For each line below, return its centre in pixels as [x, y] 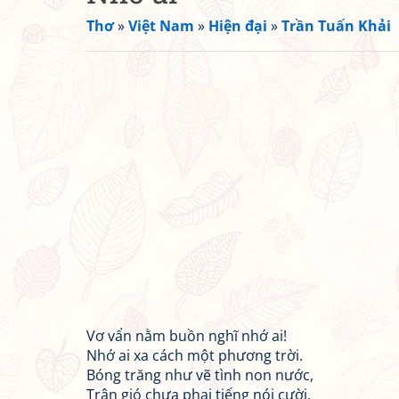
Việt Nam [161, 26]
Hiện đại [238, 26]
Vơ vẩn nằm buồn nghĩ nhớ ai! [187, 336]
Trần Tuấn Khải [336, 26]
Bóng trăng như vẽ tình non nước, [200, 375]
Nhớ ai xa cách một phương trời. [195, 355]
